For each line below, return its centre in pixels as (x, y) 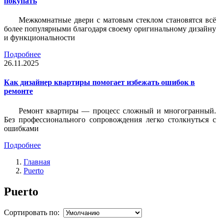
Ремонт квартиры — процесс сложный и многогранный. (117, 110)
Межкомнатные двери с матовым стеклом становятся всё (117, 20)
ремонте (18, 91)
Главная (37, 162)
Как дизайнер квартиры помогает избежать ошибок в (99, 82)
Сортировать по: (34, 212)
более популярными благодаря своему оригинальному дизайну (110, 29)
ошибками (21, 128)
